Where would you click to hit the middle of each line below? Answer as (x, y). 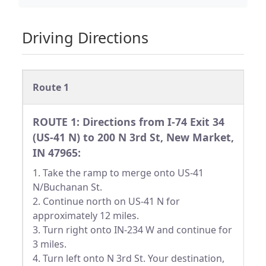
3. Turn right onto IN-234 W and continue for (132, 230)
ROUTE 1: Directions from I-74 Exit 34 (129, 122)
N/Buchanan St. (67, 187)
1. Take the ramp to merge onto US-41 (118, 173)
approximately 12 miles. (86, 216)
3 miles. (50, 244)
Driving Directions (85, 37)
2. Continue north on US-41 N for (106, 202)
